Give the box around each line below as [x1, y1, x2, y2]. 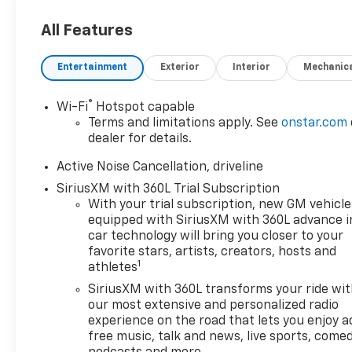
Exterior [160, 62, 200, 72]
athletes [88, 261, 138, 274]
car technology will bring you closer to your [88, 229, 344, 243]
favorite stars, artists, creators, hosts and [88, 245, 337, 258]
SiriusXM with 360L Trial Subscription [57, 182, 280, 196]
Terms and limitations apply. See [88, 116, 282, 130]
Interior [233, 62, 271, 72]
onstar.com [281, 116, 348, 130]
